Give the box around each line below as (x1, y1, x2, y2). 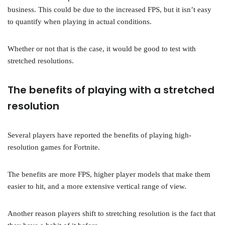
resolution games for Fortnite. (8, 143, 100, 151)
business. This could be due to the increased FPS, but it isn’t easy (8, 6, 211, 14)
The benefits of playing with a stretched (8, 83, 214, 97)
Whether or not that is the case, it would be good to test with (8, 45, 196, 53)
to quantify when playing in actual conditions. (8, 18, 152, 26)
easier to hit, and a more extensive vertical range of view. (8, 182, 186, 190)
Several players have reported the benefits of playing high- (8, 131, 191, 139)
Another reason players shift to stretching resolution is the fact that (8, 209, 215, 217)
